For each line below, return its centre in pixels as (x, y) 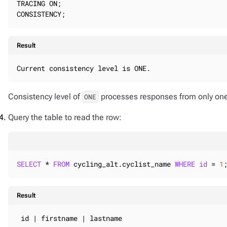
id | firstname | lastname (69, 218)
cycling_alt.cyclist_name (122, 164)
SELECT (29, 164)
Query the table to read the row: (65, 117)
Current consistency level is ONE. (84, 68)
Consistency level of (45, 97)
